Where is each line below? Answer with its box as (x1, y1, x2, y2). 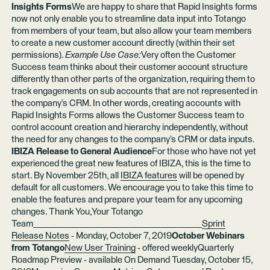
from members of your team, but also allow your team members (11, 26, 252, 36)
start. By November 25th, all (11, 171, 121, 180)
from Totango (11, 243, 64, 253)
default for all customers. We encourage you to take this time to (11, 183, 253, 192)
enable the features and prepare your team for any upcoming (11, 195, 242, 204)
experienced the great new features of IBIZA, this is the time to (11, 159, 251, 168)
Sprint (201, 219, 225, 228)
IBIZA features (120, 171, 177, 180)
